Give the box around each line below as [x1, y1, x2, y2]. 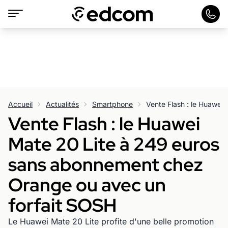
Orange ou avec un [8, 173, 166, 197]
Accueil [8, 100, 33, 108]
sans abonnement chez [8, 152, 203, 177]
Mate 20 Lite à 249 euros [8, 132, 219, 156]
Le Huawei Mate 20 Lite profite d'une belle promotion [8, 216, 214, 226]
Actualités [46, 100, 79, 108]
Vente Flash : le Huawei [8, 111, 200, 136]
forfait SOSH [8, 193, 117, 217]
